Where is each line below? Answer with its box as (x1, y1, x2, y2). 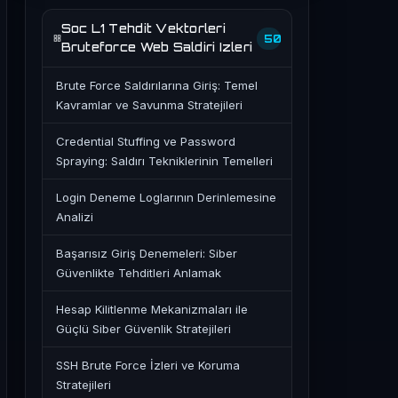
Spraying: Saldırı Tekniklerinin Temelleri (56, 154, 273, 168)
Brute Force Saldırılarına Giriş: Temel (56, 78, 258, 92)
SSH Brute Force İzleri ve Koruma (56, 358, 240, 372)
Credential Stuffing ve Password (56, 134, 235, 148)
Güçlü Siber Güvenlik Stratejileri (56, 322, 231, 336)
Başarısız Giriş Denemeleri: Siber (56, 246, 237, 260)
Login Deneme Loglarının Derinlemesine (56, 190, 276, 204)
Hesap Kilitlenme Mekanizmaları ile (56, 302, 248, 316)
